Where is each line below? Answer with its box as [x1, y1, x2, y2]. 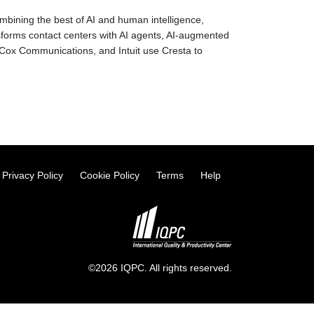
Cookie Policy [80, 169, 139, 181]
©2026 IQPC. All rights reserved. [88, 261, 232, 273]
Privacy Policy [2, 169, 63, 181]
